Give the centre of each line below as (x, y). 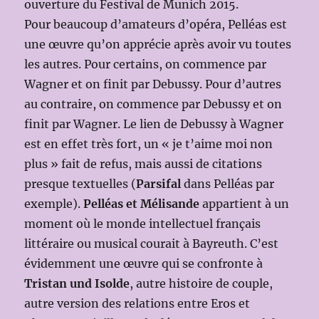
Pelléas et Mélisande (142, 203)
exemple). (54, 203)
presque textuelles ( (80, 183)
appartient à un (245, 203)
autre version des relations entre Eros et (137, 303)
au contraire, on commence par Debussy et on (153, 104)
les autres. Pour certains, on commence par (146, 64)
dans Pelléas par (229, 183)
